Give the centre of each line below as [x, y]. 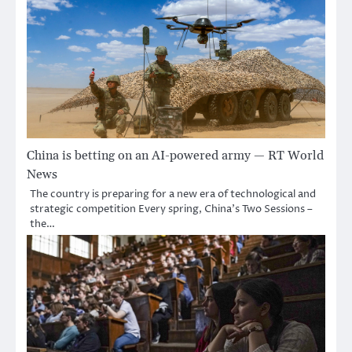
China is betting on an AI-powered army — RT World [175, 155]
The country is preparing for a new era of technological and [173, 194]
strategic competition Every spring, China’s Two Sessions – [171, 209]
